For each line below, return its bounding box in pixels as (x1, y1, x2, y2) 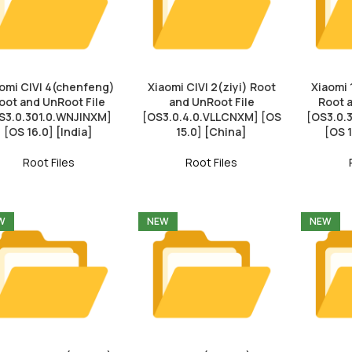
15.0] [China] (176, 123, 247, 139)
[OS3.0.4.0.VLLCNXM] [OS (141, 108, 281, 124)
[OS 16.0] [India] (4, 123, 93, 139)
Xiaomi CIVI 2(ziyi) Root (147, 79, 276, 94)
